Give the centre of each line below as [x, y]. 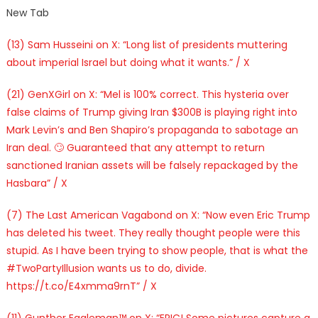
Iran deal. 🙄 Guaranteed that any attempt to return [135, 147]
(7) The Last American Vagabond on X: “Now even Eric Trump [158, 215]
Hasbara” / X [37, 183]
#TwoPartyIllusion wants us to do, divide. [106, 268]
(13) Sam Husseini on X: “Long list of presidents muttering [147, 44]
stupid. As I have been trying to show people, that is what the [157, 250]
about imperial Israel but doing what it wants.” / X [128, 62]
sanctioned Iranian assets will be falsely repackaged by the [152, 165]
